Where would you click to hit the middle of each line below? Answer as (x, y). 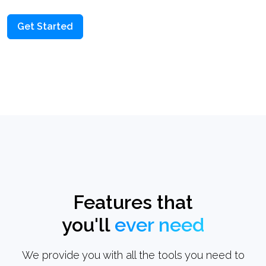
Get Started (45, 27)
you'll (88, 226)
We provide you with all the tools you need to (133, 256)
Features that (133, 203)
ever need (159, 226)
